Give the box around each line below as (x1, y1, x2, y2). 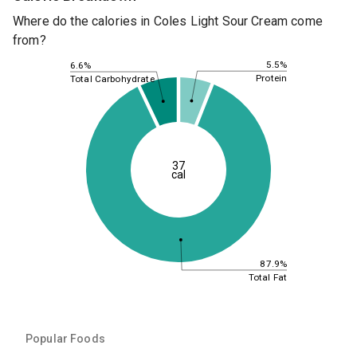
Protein (256, 73, 287, 84)
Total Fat (248, 271, 287, 283)
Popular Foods (25, 331, 105, 345)
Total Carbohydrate (70, 73, 155, 84)
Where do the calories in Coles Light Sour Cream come (13, 14, 323, 29)
